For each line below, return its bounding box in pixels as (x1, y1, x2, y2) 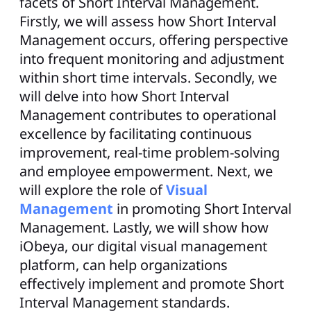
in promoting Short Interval (117, 199, 292, 218)
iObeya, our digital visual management (19, 236, 267, 255)
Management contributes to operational (19, 105, 276, 124)
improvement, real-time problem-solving (19, 142, 280, 162)
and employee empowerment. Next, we (19, 161, 273, 180)
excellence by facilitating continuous (19, 124, 252, 143)
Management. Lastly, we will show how (19, 217, 269, 237)
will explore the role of (19, 180, 166, 199)
